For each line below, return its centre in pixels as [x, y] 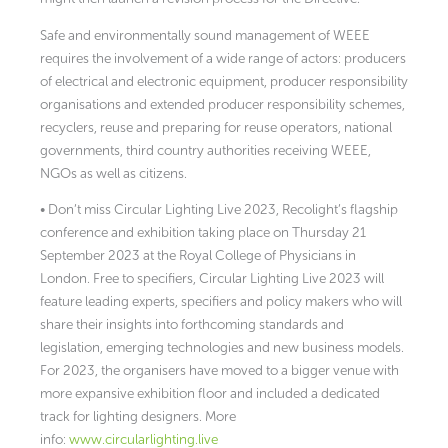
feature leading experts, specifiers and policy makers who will [221, 302]
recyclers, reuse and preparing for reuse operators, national [216, 127]
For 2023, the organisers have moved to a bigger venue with [219, 371]
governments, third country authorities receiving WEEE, [205, 150]
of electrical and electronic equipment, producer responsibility [224, 81]
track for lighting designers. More [138, 417]
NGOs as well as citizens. [113, 173]
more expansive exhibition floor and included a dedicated [210, 394]
